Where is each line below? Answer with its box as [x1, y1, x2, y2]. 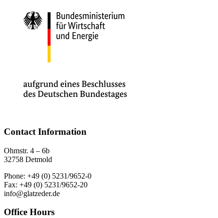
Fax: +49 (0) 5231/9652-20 [4, 180, 88, 189]
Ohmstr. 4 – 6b [4, 146, 50, 155]
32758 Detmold [4, 155, 52, 163]
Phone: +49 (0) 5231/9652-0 [4, 171, 91, 180]
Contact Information [4, 126, 87, 137]
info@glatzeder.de [4, 189, 60, 198]
